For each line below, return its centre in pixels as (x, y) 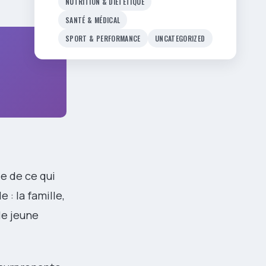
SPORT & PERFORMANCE (103, 38)
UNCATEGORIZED (180, 38)
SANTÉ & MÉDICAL (93, 20)
